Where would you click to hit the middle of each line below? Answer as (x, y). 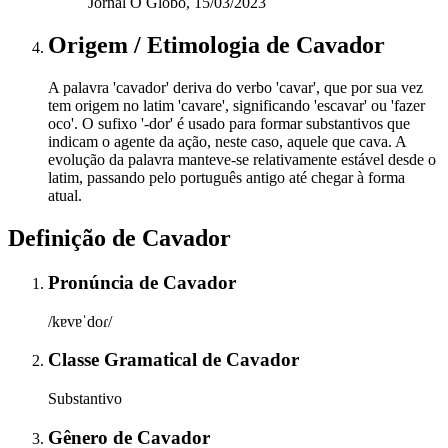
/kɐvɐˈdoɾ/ (80, 321)
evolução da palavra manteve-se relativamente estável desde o (242, 160)
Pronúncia (93, 282)
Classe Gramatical (125, 360)
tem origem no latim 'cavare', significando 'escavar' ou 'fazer (236, 106)
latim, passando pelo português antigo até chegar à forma (226, 178)
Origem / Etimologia (157, 45)
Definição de (75, 237)
